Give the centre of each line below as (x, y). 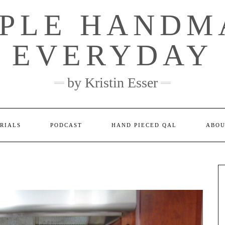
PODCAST (66, 125)
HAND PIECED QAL (144, 125)
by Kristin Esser (113, 83)
